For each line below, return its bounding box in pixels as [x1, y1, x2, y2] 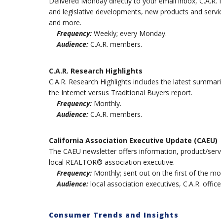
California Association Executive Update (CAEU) [48, 136, 218, 146]
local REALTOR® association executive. [48, 157, 175, 167]
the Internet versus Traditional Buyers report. [48, 87, 192, 97]
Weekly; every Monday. [91, 29, 167, 38]
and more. [48, 18, 83, 28]
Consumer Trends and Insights [48, 210, 179, 220]
